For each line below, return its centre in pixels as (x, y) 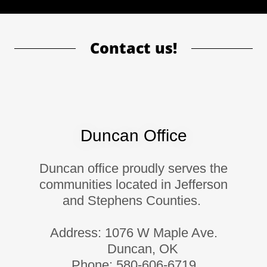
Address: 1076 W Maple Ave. (133, 232)
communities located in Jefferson (133, 184)
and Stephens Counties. (133, 200)
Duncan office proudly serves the (133, 168)
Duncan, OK (133, 249)
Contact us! (133, 47)
